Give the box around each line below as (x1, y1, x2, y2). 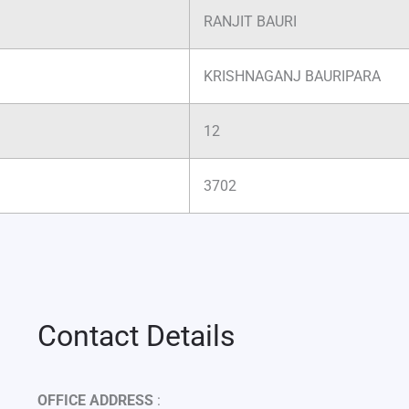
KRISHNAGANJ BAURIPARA (204, 68, 381, 86)
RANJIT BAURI (204, 13, 297, 31)
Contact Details (37, 319, 236, 354)
